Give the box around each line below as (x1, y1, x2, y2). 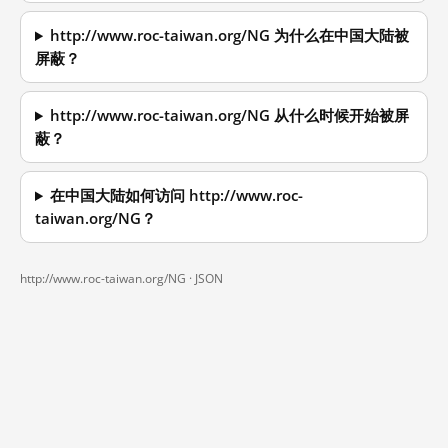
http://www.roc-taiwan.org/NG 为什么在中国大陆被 (50, 26, 410, 45)
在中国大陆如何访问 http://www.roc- (50, 186, 304, 205)
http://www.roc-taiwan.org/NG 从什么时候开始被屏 (50, 106, 410, 125)
